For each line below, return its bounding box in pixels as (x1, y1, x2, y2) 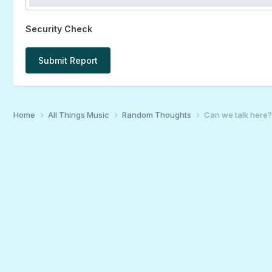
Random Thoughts (121, 109, 193, 120)
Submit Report (38, 55, 98, 66)
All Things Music (47, 109, 111, 120)
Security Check (25, 23, 92, 34)
